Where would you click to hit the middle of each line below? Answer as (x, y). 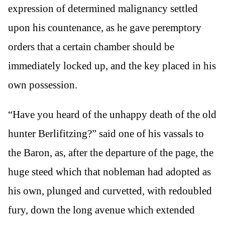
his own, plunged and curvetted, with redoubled (110, 191)
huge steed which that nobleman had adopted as (109, 172)
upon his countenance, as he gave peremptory (105, 27)
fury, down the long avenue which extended (101, 210)
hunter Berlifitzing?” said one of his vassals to (106, 133)
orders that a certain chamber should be (91, 46)
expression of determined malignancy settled (103, 8)
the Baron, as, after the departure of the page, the (111, 152)
